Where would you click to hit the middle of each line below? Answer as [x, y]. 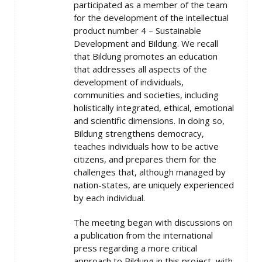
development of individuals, [129, 82]
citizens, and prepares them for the [145, 159]
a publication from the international [143, 235]
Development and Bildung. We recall [146, 43]
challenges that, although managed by [150, 172]
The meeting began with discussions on [153, 222]
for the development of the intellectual [151, 18]
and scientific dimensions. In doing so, [149, 120]
